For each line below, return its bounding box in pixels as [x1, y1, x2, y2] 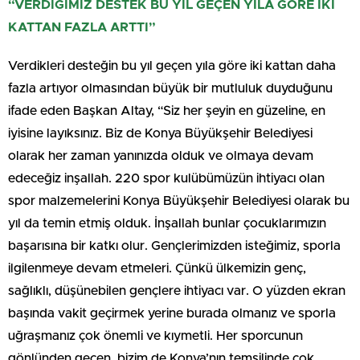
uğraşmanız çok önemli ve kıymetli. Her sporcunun [8, 329, 303, 342]
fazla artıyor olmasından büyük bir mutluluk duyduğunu [8, 81, 333, 95]
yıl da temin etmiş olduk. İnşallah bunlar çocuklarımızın [8, 216, 326, 230]
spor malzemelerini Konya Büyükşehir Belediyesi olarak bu [8, 194, 350, 207]
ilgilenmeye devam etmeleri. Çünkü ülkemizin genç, [8, 261, 306, 275]
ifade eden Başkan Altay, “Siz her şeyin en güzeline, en [8, 104, 325, 117]
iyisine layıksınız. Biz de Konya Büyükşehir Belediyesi [8, 126, 313, 140]
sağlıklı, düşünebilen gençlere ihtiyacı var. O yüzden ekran [8, 284, 346, 297]
